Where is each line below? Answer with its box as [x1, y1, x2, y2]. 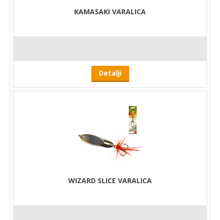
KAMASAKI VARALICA [74, 6, 146, 16]
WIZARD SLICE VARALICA [68, 175, 152, 185]
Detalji [98, 68, 122, 78]
